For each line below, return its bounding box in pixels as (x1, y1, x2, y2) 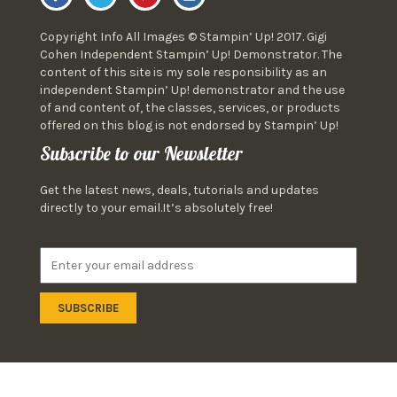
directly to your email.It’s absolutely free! (40, 199, 273, 215)
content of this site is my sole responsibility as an (40, 64, 327, 80)
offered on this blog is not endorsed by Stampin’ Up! (40, 117, 339, 133)
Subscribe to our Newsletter (40, 141, 243, 165)
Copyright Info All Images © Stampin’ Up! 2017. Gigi (40, 28, 327, 44)
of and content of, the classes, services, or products (40, 99, 340, 115)
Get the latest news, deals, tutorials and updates (40, 182, 319, 198)
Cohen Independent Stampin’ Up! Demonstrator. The (40, 46, 342, 62)
